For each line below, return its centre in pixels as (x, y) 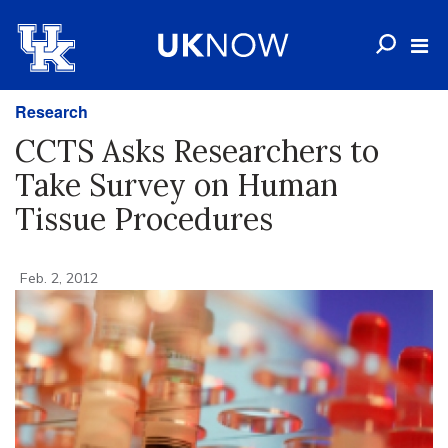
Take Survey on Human (176, 185)
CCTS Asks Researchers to (197, 151)
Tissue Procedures (144, 219)
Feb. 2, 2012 (59, 278)
